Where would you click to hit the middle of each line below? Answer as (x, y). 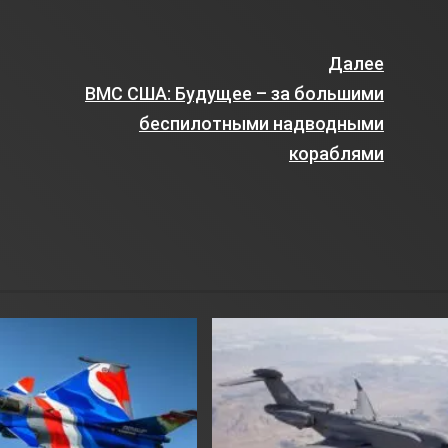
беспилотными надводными (261, 123)
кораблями (336, 153)
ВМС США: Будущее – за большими (234, 93)
